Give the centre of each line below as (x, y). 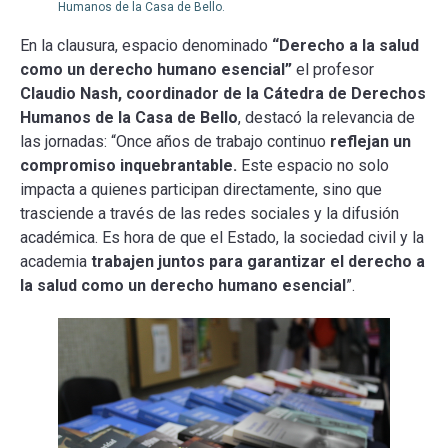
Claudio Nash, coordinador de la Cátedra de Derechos (223, 93)
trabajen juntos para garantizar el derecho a (258, 261)
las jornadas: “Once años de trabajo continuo (173, 141)
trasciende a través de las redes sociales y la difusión (209, 213)
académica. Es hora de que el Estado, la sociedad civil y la (222, 237)
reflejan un (368, 141)
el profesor (335, 69)
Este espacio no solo (313, 165)
